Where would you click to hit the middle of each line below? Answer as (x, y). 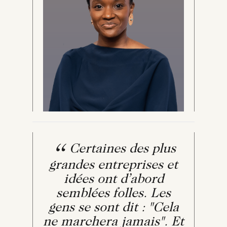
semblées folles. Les (113, 194)
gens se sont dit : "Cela (113, 208)
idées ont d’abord (113, 180)
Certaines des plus (121, 149)
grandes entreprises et (113, 165)
